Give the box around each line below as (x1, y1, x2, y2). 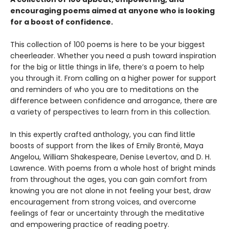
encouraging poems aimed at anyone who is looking (10, 6, 215, 16)
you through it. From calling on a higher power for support (10, 73, 216, 83)
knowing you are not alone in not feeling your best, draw (10, 186, 211, 196)
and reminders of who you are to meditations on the (10, 84, 199, 95)
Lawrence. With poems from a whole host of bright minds (10, 163, 216, 173)
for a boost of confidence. (10, 17, 113, 27)
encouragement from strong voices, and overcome (10, 197, 196, 207)
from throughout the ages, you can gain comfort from (10, 174, 207, 185)
